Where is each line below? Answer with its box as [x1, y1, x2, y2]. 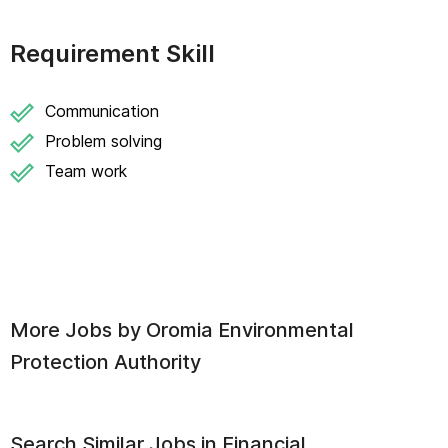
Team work [45, 161, 127, 181]
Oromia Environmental [146, 318, 354, 342]
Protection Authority [10, 350, 201, 374]
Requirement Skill [10, 39, 215, 68]
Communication [45, 101, 159, 121]
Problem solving [45, 131, 162, 151]
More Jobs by [10, 318, 146, 342]
